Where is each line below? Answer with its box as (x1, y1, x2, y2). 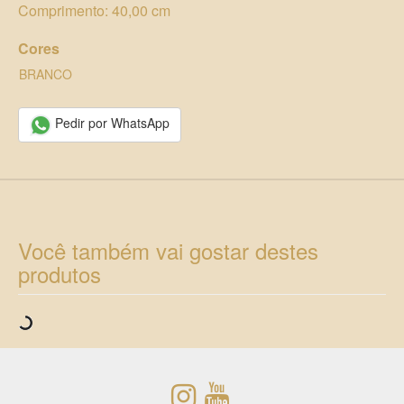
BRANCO (19, 65, 72, 84)
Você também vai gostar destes (18, 234, 318, 266)
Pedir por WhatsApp (51, 114, 170, 133)
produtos (18, 257, 101, 289)
